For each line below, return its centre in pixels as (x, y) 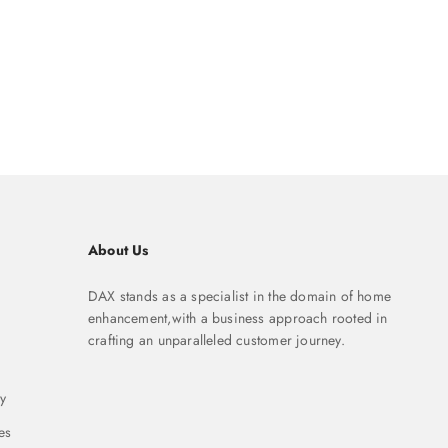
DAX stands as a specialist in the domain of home (240, 296)
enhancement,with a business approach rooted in (238, 318)
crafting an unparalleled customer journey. (216, 340)
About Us (118, 250)
